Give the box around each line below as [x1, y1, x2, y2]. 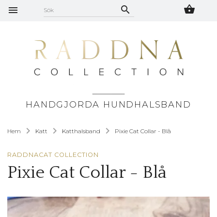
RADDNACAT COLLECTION [7, 151, 99, 158]
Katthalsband [62, 127, 100, 135]
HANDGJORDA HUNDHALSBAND [26, 99, 191, 110]
